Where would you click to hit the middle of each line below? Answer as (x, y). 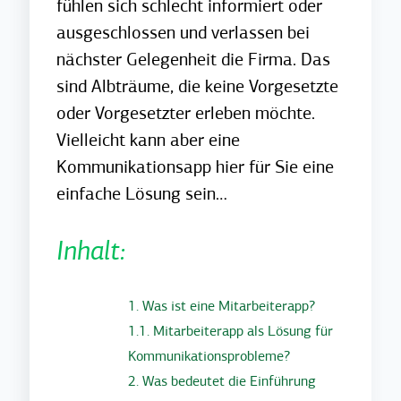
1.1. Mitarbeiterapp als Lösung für (231, 331)
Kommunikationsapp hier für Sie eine (196, 167)
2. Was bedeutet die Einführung (222, 381)
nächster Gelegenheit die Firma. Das (194, 60)
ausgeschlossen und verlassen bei (183, 33)
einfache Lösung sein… (142, 194)
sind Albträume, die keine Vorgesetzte (198, 86)
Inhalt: (91, 251)
